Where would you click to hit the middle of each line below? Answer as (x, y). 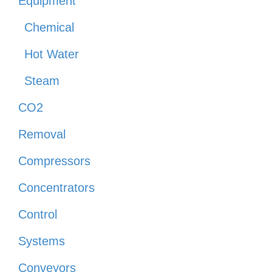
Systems (42, 241)
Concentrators (56, 187)
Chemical (49, 27)
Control (38, 214)
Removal (42, 134)
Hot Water (52, 54)
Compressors (54, 161)
